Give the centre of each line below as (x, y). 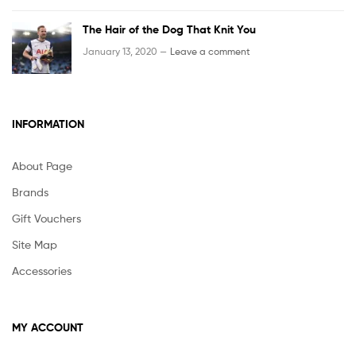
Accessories (42, 270)
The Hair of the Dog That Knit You (169, 29)
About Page (42, 165)
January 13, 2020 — (125, 52)
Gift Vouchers (46, 218)
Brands (30, 192)
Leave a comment (210, 52)
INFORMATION (48, 124)
